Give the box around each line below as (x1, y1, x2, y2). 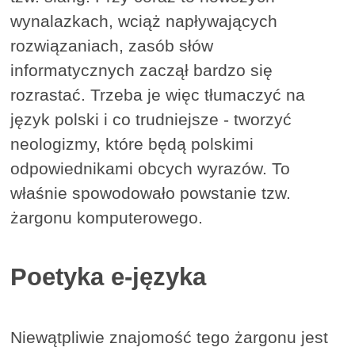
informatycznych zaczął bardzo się (10, 61, 273, 80)
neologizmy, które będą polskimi (10, 135, 254, 154)
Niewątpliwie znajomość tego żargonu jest (10, 328, 329, 347)
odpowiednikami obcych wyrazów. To (10, 159, 291, 178)
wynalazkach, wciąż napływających (10, 12, 278, 31)
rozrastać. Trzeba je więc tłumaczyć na (10, 86, 306, 105)
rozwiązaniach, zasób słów (10, 36, 214, 55)
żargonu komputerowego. (10, 208, 204, 227)
